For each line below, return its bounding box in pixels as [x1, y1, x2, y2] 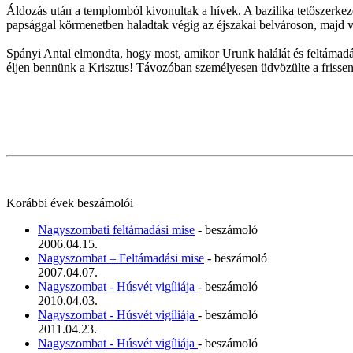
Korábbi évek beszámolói [6, 195, 133, 210]
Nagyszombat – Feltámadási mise [38, 251, 204, 265]
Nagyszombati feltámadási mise [38, 222, 195, 236]
